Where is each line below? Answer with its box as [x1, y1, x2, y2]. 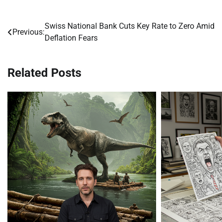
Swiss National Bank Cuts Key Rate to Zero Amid [45, 21, 215, 31]
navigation [7, 39, 62, 54]
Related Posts [7, 65, 81, 80]
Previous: [12, 27, 45, 37]
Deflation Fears [45, 33, 98, 43]
